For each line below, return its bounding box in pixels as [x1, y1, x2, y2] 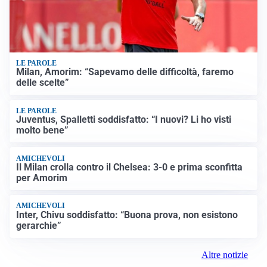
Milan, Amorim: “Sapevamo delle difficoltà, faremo [16, 66, 234, 78]
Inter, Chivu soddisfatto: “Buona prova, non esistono [16, 209, 238, 221]
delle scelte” [16, 77, 70, 89]
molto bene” [16, 125, 69, 136]
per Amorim [16, 172, 68, 184]
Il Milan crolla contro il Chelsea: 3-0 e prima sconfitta [16, 161, 243, 173]
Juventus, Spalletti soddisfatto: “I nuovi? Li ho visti [16, 114, 232, 126]
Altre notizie [201, 249, 248, 260]
